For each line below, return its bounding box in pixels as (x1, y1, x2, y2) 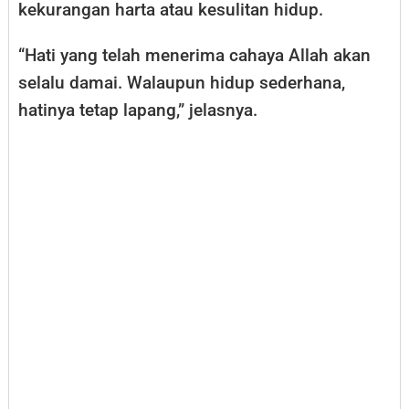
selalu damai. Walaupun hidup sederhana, (18, 71, 345, 93)
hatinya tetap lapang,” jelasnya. (18, 99, 257, 121)
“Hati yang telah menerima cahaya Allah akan (18, 44, 371, 66)
